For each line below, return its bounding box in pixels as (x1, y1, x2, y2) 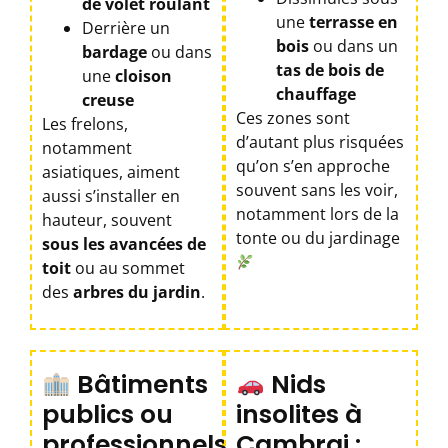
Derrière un (82, 16, 170, 39)
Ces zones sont (236, 106, 350, 129)
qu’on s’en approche (236, 154, 390, 177)
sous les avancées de (42, 232, 206, 255)
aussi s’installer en (42, 184, 180, 207)
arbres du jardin (73, 280, 201, 303)
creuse (82, 88, 134, 111)
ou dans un (309, 34, 398, 57)
